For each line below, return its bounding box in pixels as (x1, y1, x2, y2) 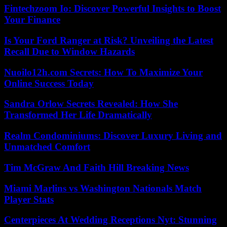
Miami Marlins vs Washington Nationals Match (4, 182, 202, 194)
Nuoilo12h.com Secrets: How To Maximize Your (4, 66, 203, 78)
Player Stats (4, 194, 54, 205)
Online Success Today (4, 78, 94, 89)
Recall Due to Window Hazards (4, 46, 135, 57)
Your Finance (4, 14, 60, 25)
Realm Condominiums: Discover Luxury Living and (4, 130, 222, 141)
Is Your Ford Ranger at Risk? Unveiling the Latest (4, 35, 213, 46)
